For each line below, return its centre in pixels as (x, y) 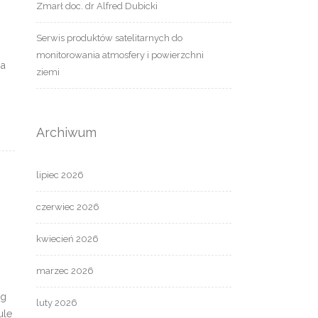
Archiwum (66, 133)
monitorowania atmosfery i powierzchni (120, 55)
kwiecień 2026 (67, 239)
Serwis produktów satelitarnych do (109, 38)
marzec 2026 (65, 271)
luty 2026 (57, 303)
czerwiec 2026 (68, 207)
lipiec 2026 (60, 175)
